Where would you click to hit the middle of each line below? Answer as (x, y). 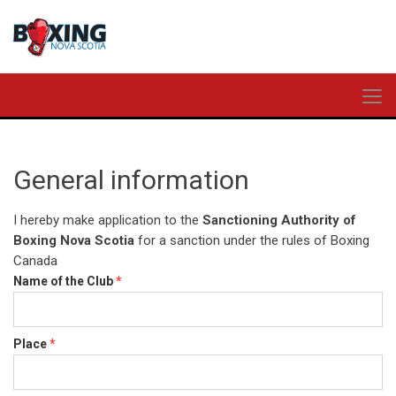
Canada (35, 261)
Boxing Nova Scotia (74, 240)
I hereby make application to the (108, 220)
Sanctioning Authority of (279, 220)
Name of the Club (63, 281)
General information (131, 180)
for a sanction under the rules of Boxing (252, 240)
